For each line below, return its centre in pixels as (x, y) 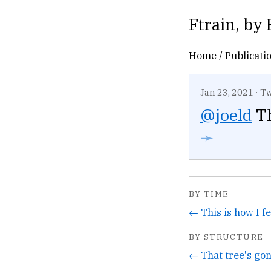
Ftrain (212, 24)
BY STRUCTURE (226, 236)
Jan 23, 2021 (227, 92)
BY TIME (209, 194)
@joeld (226, 115)
